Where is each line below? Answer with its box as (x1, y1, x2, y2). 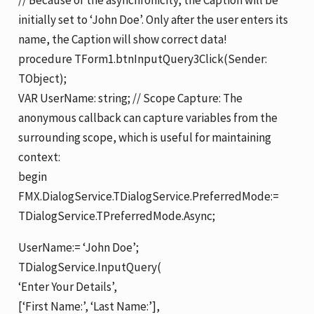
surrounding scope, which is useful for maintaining (18, 129, 272, 145)
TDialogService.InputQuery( (18, 259, 162, 275)
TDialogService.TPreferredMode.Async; (18, 207, 216, 224)
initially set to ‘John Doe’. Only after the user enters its (18, 11, 289, 27)
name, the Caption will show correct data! (18, 31, 228, 47)
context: (18, 149, 61, 165)
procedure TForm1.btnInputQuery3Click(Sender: (18, 50, 268, 67)
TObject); (18, 70, 67, 86)
